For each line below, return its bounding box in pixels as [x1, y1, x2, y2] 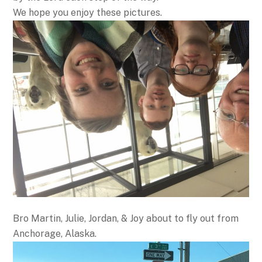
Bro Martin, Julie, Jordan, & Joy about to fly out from [13, 213, 239, 225]
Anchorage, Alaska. [13, 228, 97, 240]
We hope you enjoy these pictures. [13, 6, 163, 18]
